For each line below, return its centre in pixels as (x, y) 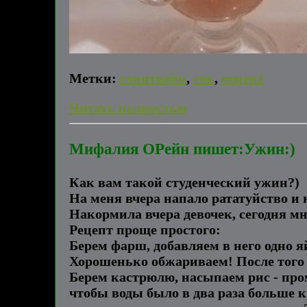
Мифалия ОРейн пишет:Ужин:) (182, 149)
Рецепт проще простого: (145, 229)
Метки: (93, 78)
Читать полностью (128, 107)
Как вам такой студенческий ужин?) (184, 182)
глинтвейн (153, 78)
